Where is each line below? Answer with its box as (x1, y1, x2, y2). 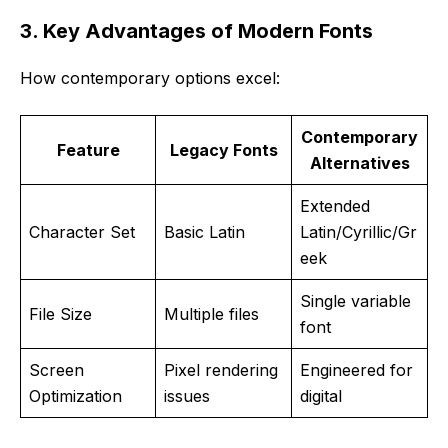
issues (164, 385, 210, 406)
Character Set (29, 221, 135, 242)
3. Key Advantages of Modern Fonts (20, 18, 373, 43)
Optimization (29, 385, 122, 406)
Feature (56, 139, 120, 160)
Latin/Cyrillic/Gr (300, 221, 417, 242)
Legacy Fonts (169, 139, 278, 160)
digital (300, 385, 342, 406)
